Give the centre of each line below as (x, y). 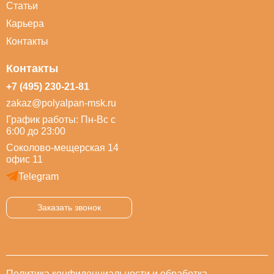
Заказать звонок (69, 207)
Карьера (25, 24)
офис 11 (24, 159)
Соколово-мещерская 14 (62, 148)
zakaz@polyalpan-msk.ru (61, 103)
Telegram (39, 176)
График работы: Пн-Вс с (61, 120)
